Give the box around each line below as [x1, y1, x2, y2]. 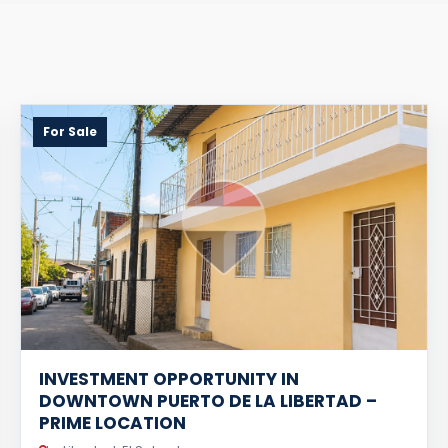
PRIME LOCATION [39, 411, 186, 435]
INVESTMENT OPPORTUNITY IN [39, 367, 299, 391]
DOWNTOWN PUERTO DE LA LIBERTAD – [39, 389, 377, 413]
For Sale [43, 123, 97, 140]
